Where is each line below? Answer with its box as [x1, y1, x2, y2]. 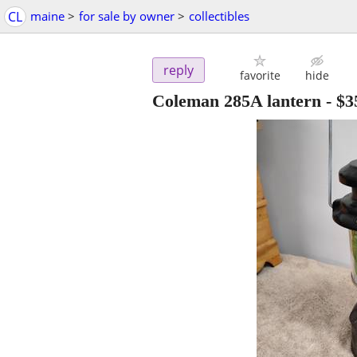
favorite [239, 68, 280, 84]
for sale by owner [79, 8, 175, 24]
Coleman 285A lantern [152, 91, 321, 112]
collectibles [189, 8, 249, 24]
